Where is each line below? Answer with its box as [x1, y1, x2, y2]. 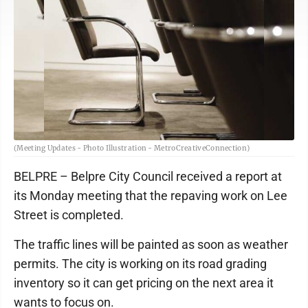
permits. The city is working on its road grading [14, 256, 267, 271]
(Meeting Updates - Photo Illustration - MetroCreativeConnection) [14, 144, 250, 153]
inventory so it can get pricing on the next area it [14, 276, 274, 290]
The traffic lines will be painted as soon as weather [14, 237, 288, 252]
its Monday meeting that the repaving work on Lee [14, 188, 287, 203]
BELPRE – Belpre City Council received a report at [14, 169, 282, 184]
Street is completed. [14, 208, 124, 222]
